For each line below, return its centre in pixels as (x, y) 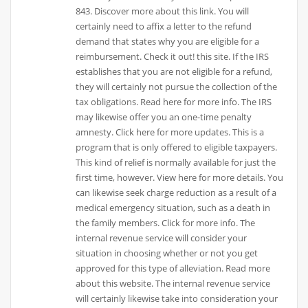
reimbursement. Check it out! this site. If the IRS (173, 57)
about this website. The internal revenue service (173, 284)
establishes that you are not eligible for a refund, (174, 72)
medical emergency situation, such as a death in (173, 208)
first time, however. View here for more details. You (180, 178)
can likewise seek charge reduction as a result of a (176, 193)
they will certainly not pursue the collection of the (177, 87)
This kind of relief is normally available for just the (176, 163)
